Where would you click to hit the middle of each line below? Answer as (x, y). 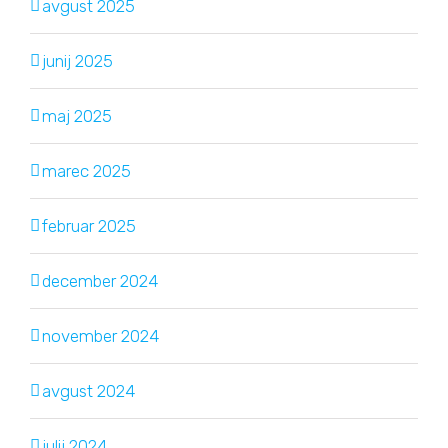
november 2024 (100, 335)
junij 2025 (77, 60)
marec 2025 (86, 170)
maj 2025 (77, 115)
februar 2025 (89, 225)
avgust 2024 (88, 390)
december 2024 (100, 280)
